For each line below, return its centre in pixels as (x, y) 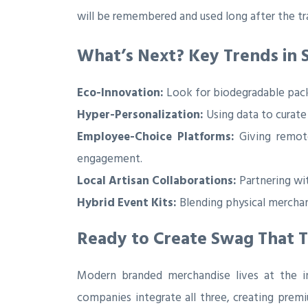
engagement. (110, 159)
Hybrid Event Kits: (127, 203)
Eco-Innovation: (120, 93)
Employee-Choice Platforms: (156, 137)
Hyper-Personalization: (140, 115)
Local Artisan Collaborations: (157, 181)
